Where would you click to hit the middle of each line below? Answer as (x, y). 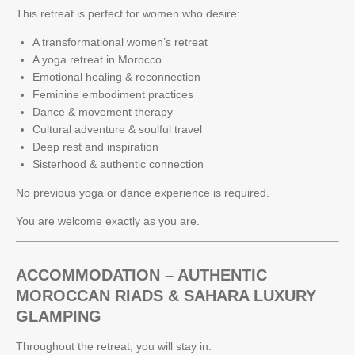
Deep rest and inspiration (95, 146)
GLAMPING (59, 316)
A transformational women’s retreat (120, 42)
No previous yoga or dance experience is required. (143, 192)
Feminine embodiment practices (113, 94)
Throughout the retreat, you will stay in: (114, 346)
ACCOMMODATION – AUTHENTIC (141, 275)
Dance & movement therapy (103, 111)
